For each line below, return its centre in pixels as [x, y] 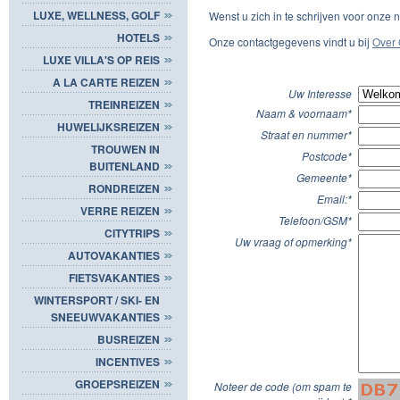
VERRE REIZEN [120, 210]
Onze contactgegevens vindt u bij [291, 41]
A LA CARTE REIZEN [106, 82]
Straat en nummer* [306, 134]
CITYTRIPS [132, 233]
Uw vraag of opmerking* [293, 241]
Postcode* [327, 155]
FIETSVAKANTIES [114, 277]
